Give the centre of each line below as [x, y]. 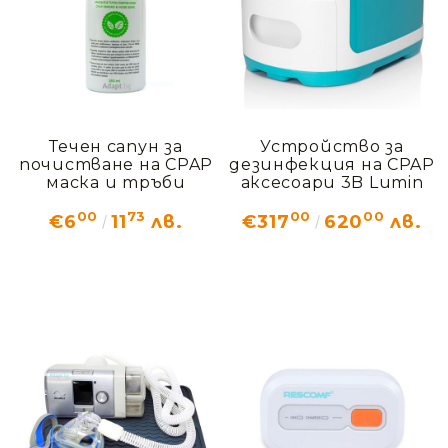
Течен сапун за [116, 146]
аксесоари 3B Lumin [332, 182]
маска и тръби [116, 182]
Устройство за [332, 146]
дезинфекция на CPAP [332, 164]
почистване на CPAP [116, 164]
